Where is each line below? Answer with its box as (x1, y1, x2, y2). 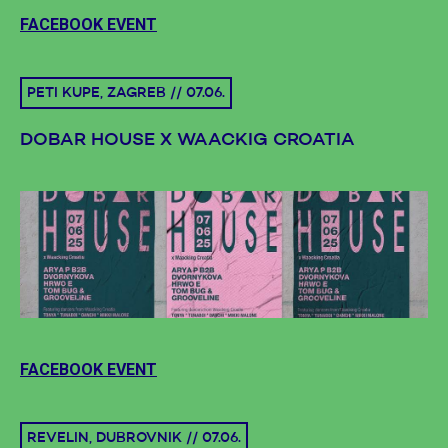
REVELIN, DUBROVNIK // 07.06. (27, 430, 241, 445)
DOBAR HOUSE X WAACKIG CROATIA (20, 130, 355, 149)
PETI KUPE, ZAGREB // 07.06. (27, 85, 225, 100)
